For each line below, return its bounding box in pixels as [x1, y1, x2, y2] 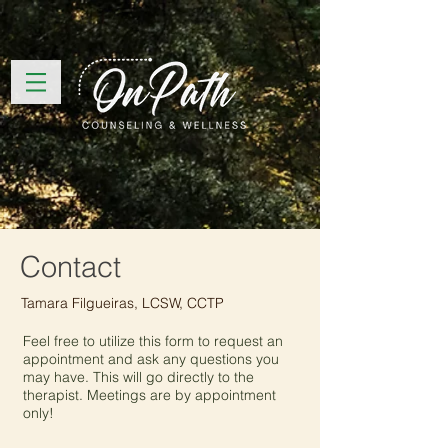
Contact [20, 249, 121, 284]
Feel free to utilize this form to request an [23, 332, 283, 350]
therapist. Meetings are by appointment [23, 386, 276, 404]
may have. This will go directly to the [23, 368, 254, 386]
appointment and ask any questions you [23, 350, 279, 368]
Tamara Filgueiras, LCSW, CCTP [21, 294, 224, 312]
